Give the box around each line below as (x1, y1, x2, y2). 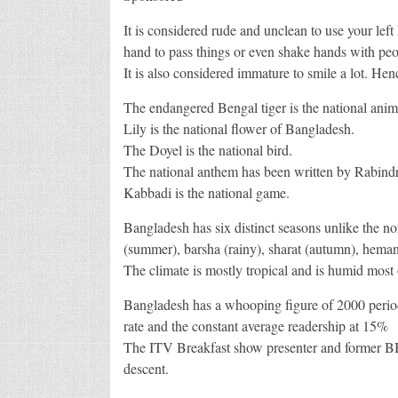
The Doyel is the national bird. (123, 139, 292, 159)
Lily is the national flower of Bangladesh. (123, 118, 354, 138)
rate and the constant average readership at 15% (123, 315, 388, 335)
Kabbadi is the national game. (123, 182, 290, 202)
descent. (123, 358, 169, 378)
